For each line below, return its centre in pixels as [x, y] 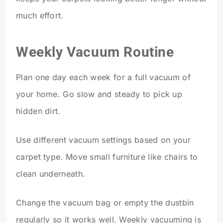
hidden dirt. [38, 111]
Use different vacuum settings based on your [103, 140]
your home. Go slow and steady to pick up [99, 94]
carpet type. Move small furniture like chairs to [107, 157]
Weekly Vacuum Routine [95, 52]
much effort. [40, 16]
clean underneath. [51, 173]
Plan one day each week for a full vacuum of [103, 77]
